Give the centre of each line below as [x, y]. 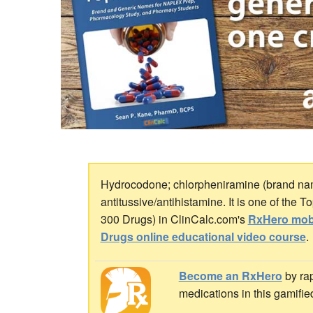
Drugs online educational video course [203, 236]
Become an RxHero [230, 275]
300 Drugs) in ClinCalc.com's [174, 219]
